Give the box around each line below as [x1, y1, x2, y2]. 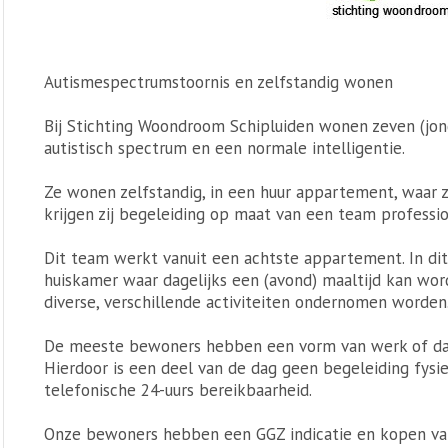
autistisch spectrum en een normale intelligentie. [44, 137, 405, 159]
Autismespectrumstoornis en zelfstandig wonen [44, 71, 393, 93]
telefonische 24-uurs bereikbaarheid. [44, 379, 312, 401]
